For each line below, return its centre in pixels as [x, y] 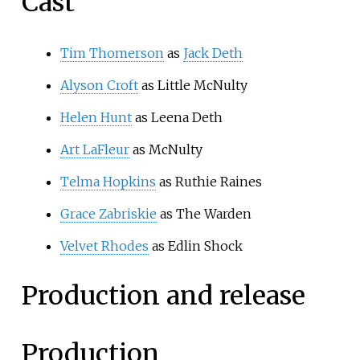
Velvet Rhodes [104, 245]
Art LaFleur [94, 149]
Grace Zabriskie [108, 213]
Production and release [163, 296]
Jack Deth [213, 53]
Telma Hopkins [108, 181]
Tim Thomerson [112, 53]
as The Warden [204, 213]
